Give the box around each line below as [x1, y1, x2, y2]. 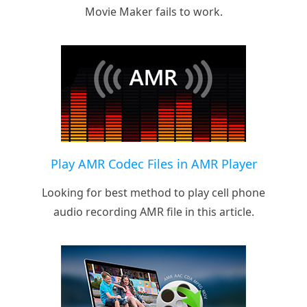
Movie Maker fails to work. [84, 3, 223, 19]
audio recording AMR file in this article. [53, 204, 254, 219]
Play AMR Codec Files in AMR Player [50, 155, 257, 172]
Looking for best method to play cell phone [42, 184, 265, 200]
